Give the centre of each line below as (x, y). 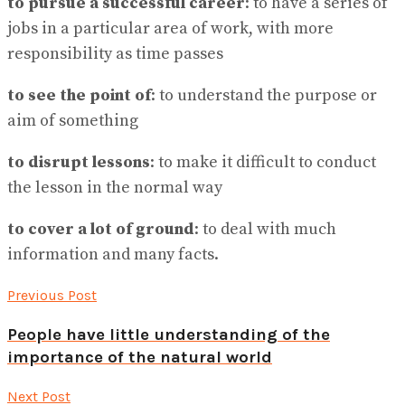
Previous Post (52, 295)
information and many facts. (113, 254)
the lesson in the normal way (115, 187)
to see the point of (79, 95)
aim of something (73, 120)
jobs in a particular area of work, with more (170, 28)
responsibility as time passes (115, 53)
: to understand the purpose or (264, 95)
